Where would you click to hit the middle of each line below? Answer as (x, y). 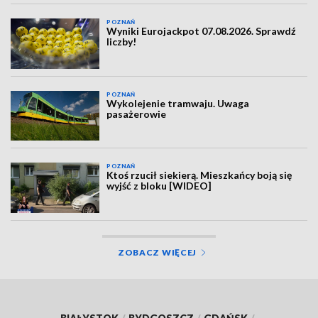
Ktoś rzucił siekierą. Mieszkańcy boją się (199, 175)
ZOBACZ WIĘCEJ (157, 252)
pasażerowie (137, 114)
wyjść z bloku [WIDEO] (159, 186)
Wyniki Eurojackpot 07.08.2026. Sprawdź (202, 31)
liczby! (122, 42)
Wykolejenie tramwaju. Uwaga (178, 103)
